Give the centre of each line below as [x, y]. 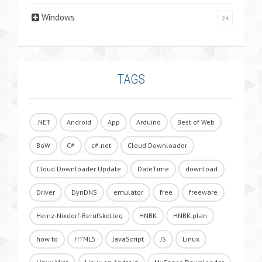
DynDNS [84, 192]
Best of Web [196, 122]
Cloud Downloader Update [79, 169]
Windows [58, 17]
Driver [46, 192]
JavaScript [128, 239]
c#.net [101, 145]
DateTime [153, 169]
